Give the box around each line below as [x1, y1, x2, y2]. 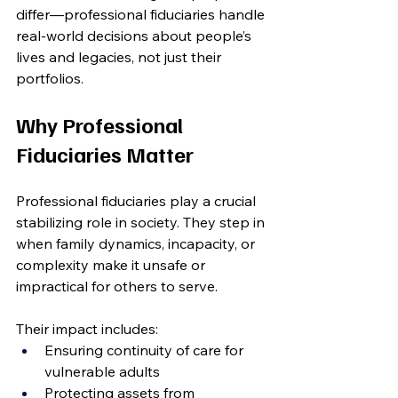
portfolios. [16, 69, 84, 87]
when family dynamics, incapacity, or [16, 235, 259, 252]
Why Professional [16, 111, 187, 138]
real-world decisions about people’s [16, 27, 255, 44]
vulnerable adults [44, 362, 160, 380]
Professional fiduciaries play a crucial [16, 192, 259, 210]
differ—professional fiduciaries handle [16, 5, 268, 23]
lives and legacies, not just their [16, 48, 225, 66]
